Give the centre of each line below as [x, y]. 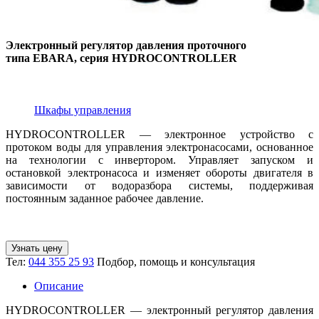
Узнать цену [37, 248]
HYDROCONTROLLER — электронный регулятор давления [159, 310]
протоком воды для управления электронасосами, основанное [159, 147]
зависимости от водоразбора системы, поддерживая [159, 185]
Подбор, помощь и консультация [176, 261]
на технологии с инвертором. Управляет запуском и [159, 159]
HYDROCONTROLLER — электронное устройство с [159, 134]
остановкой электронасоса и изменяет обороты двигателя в [159, 172]
